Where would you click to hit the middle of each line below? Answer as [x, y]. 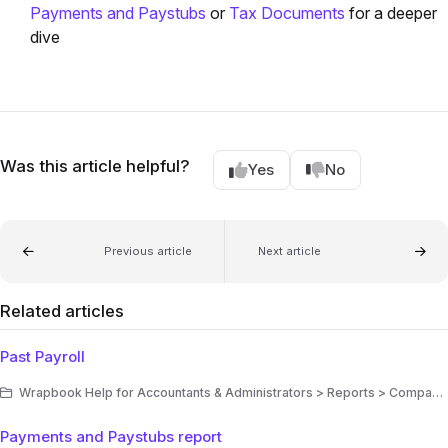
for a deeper [391, 12]
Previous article [147, 251]
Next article [289, 251]
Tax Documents [287, 12]
